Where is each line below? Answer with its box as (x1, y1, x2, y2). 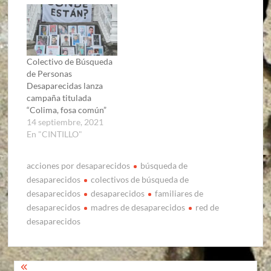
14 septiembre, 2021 (27, 117, 104, 128)
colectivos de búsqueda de (91, 174, 189, 185)
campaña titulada (27, 93, 92, 103)
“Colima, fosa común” (27, 105, 107, 116)
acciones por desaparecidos (27, 160, 131, 171)
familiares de (155, 188, 204, 199)
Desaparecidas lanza (27, 80, 103, 91)
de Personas (27, 68, 73, 79)
